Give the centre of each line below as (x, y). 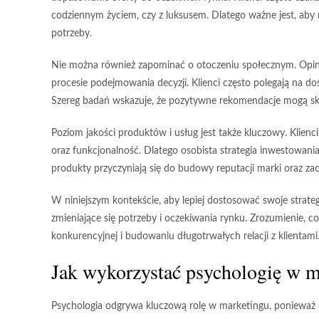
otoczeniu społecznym (245, 66)
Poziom (69, 134)
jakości (101, 134)
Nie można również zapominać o (124, 66)
